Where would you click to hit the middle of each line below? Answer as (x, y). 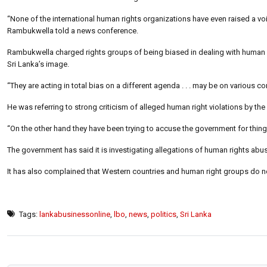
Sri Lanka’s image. (38, 64)
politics (164, 214)
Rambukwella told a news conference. (73, 30)
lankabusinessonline (75, 214)
